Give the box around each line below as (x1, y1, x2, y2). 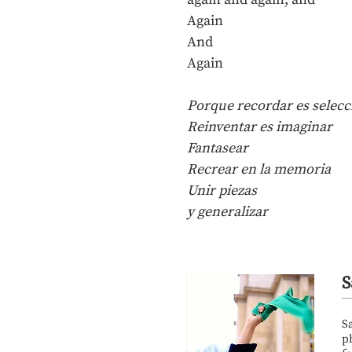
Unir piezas (187, 181, 257, 200)
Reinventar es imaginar (187, 118, 332, 136)
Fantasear (187, 139, 248, 157)
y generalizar (187, 203, 268, 221)
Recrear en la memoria (187, 160, 331, 178)
